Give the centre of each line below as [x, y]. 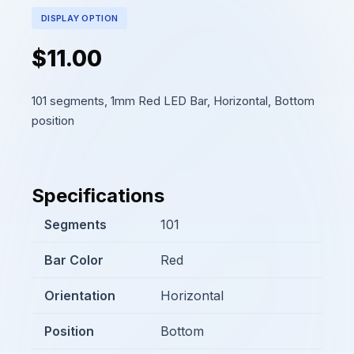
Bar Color [74, 260]
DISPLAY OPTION [80, 18]
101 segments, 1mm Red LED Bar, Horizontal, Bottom [173, 101]
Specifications [98, 196]
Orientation [80, 296]
